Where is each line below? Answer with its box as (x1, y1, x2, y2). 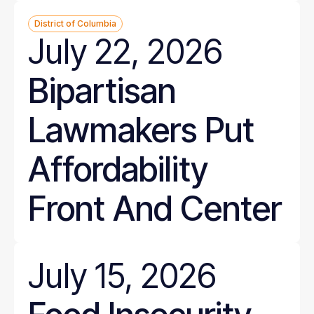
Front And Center (28, 188, 282, 229)
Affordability (28, 149, 208, 190)
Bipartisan (28, 70, 176, 111)
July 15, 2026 (28, 255, 217, 296)
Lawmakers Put (28, 109, 254, 151)
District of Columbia (34, 18, 116, 29)
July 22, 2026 (28, 31, 223, 72)
